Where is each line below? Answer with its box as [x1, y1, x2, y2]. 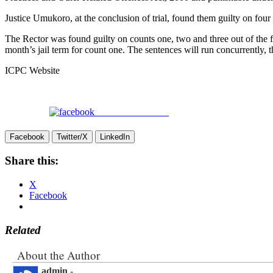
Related [5, 223, 41, 236]
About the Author [17, 247, 100, 263]
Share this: [5, 154, 58, 168]
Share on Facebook [94, 106, 169, 117]
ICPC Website [5, 65, 60, 76]
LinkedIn [100, 132, 130, 141]
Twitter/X [57, 132, 88, 141]
